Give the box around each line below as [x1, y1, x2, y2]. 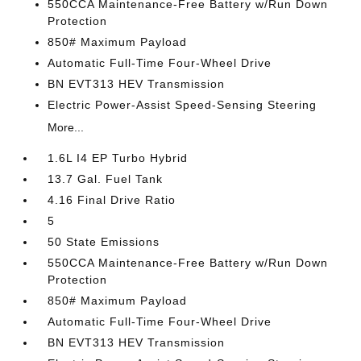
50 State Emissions [48, 235, 160, 248]
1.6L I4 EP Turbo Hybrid [48, 151, 189, 164]
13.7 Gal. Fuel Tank [48, 172, 164, 185]
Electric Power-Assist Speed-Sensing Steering [48, 98, 317, 111]
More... [48, 121, 85, 134]
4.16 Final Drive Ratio [48, 193, 176, 206]
